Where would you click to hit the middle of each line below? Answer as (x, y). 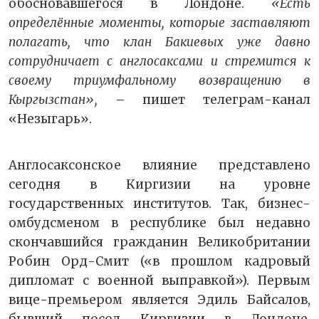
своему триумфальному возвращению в (159, 81)
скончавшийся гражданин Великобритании (159, 242)
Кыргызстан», (53, 100)
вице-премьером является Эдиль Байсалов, (159, 300)
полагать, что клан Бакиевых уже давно (159, 42)
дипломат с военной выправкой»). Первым (159, 281)
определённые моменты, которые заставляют (159, 23)
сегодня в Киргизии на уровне (159, 185)
